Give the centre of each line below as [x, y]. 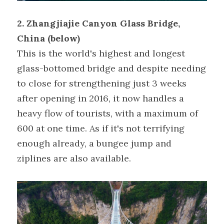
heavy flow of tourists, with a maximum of [107, 113]
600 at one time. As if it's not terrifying [101, 128]
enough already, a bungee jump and [94, 143]
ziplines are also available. [74, 158]
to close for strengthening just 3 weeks [102, 83]
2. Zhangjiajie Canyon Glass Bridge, [98, 23]
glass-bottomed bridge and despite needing [111, 68]
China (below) [48, 38]
